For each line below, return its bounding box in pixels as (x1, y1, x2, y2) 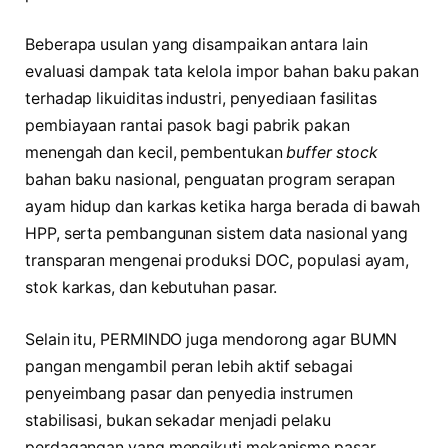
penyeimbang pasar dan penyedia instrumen (25, 384, 353, 404)
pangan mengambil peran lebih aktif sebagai (25, 357, 353, 377)
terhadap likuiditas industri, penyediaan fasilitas (25, 89, 378, 109)
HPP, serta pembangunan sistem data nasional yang (25, 224, 409, 244)
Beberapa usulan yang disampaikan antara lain (25, 35, 368, 55)
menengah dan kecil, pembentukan (25, 143, 287, 163)
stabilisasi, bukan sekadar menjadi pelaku (25, 411, 331, 431)
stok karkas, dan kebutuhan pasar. (25, 278, 278, 298)
